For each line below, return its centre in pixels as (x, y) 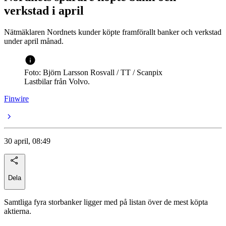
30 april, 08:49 (27, 141)
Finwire (16, 99)
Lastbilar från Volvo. (57, 82)
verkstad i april (44, 11)
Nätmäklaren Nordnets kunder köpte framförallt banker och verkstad (113, 32)
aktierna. (18, 211)
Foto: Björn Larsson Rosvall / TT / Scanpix (93, 73)
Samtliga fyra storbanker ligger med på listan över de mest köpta (106, 202)
